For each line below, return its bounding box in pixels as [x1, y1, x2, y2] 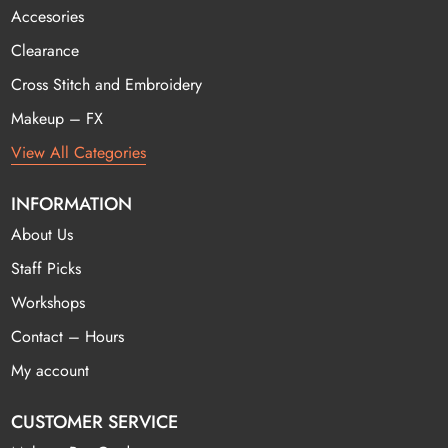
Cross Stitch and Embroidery [11, 72, 203, 96]
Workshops [11, 290, 86, 314]
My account [11, 358, 90, 382]
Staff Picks [11, 256, 82, 280]
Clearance [11, 38, 80, 62]
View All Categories [11, 140, 147, 164]
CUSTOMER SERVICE [11, 408, 179, 435]
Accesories [11, 4, 85, 28]
